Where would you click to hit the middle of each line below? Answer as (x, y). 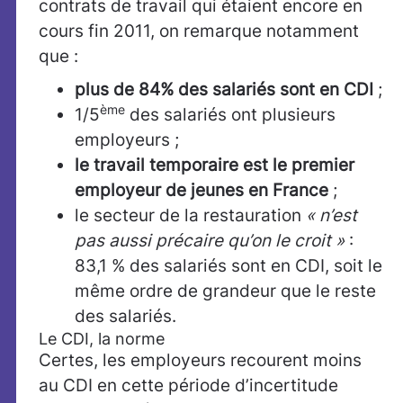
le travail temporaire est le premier (215, 165)
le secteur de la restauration (190, 215)
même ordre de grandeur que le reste (225, 291)
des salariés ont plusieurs (230, 115)
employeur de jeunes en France (201, 190)
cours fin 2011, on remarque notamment (199, 31)
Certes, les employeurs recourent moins (200, 360)
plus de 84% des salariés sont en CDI (224, 90)
